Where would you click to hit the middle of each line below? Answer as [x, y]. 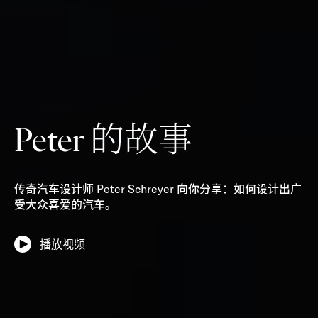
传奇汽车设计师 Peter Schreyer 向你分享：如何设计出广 [158, 189]
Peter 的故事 [103, 139]
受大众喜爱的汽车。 [65, 204]
